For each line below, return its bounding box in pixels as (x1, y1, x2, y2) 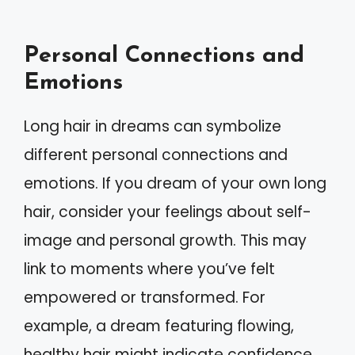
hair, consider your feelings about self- (24, 201, 311, 223)
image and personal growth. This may (24, 230, 307, 251)
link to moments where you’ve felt (24, 258, 275, 280)
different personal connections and (24, 144, 288, 166)
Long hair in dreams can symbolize (24, 116, 281, 137)
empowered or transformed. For (24, 287, 265, 308)
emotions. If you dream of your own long (24, 173, 326, 194)
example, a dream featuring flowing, (24, 315, 294, 337)
